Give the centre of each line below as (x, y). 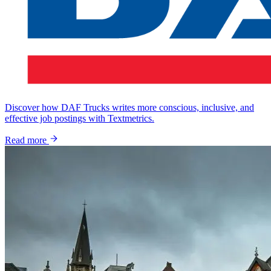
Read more (27, 140)
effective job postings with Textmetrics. (80, 119)
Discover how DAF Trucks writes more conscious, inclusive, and (129, 108)
